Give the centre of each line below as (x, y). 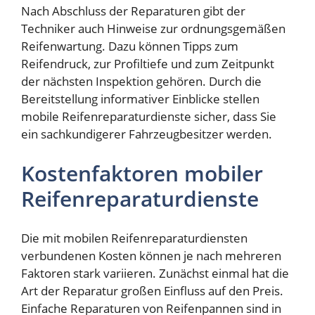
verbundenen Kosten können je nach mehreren (151, 256)
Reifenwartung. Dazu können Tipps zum (130, 46)
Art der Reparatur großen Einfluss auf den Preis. (152, 291)
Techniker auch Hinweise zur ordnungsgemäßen (153, 29)
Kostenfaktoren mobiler (142, 173)
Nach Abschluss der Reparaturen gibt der (133, 11)
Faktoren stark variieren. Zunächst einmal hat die (155, 274)
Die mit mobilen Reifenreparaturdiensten (134, 238)
